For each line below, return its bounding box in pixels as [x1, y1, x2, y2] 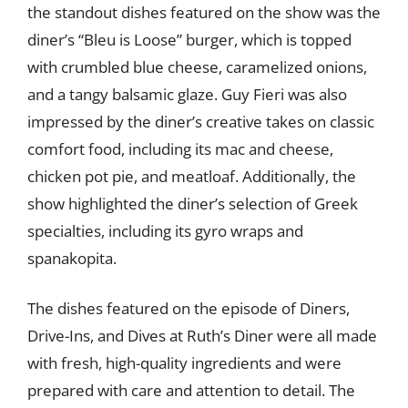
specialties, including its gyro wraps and [27, 219, 303, 241]
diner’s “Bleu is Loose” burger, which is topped [27, 28, 352, 50]
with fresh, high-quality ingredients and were [27, 352, 342, 373]
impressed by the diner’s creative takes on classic [27, 110, 374, 132]
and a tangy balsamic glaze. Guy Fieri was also [27, 83, 347, 105]
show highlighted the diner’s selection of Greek [27, 192, 358, 214]
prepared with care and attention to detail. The [27, 380, 355, 401]
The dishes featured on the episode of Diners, [27, 298, 350, 319]
